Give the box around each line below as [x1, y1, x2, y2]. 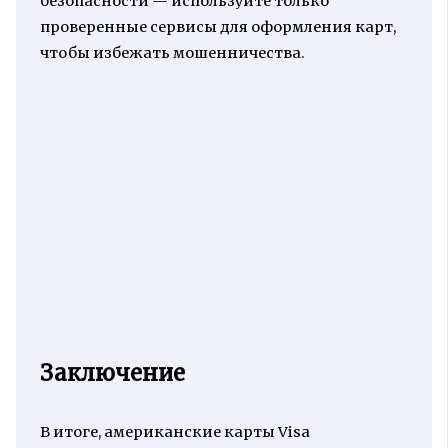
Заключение [39, 359, 185, 388]
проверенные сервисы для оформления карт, [39, 18, 396, 37]
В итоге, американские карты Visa [39, 422, 310, 441]
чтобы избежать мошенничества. [39, 44, 305, 63]
